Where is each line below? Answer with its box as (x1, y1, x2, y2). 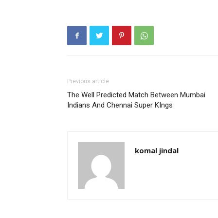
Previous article (67, 78, 109, 85)
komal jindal (135, 145, 179, 155)
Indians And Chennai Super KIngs (67, 101, 173, 109)
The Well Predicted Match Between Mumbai (67, 91, 205, 99)
